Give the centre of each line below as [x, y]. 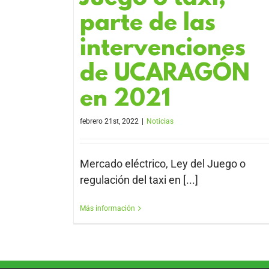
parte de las [148, 25]
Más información [107, 209]
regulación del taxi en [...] [139, 180]
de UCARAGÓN [165, 75]
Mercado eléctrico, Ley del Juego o [163, 164]
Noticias [160, 122]
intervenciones [163, 50]
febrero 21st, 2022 [109, 122]
